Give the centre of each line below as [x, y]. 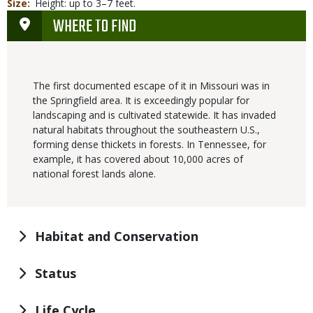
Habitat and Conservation [117, 236]
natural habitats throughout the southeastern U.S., [146, 130]
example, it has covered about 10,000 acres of [138, 159]
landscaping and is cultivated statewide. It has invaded [154, 115]
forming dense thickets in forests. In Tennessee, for [150, 145]
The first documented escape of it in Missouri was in [151, 86]
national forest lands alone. [94, 174]
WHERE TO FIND [95, 27]
